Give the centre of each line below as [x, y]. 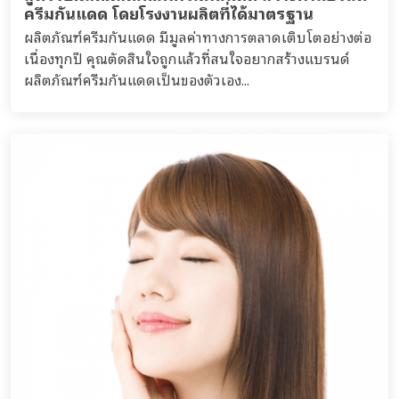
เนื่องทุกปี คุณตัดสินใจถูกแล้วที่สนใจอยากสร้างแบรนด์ [187, 58]
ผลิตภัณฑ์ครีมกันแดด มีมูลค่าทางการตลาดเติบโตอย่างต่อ [198, 37]
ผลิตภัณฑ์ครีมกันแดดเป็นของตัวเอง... [137, 79]
